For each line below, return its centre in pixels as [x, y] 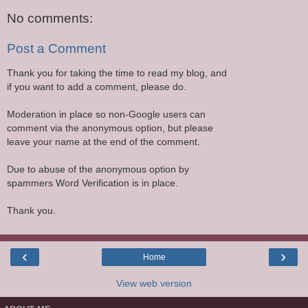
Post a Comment [56, 48]
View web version [154, 283]
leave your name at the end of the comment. [103, 142]
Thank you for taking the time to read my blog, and [117, 73]
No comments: [50, 19]
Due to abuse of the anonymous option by [98, 169]
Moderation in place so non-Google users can [106, 114]
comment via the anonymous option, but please [110, 128]
